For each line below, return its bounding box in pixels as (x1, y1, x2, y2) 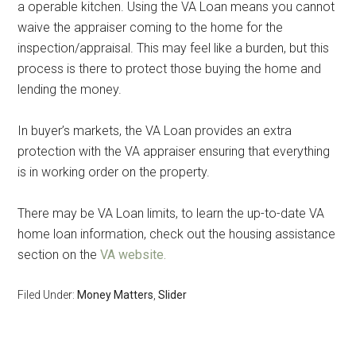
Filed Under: (17, 288, 78, 301)
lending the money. (17, 81, 122, 97)
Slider (158, 288, 188, 301)
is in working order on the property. (17, 164, 211, 180)
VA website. (100, 246, 167, 262)
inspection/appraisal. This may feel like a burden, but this (17, 40, 330, 56)
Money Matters (77, 288, 154, 301)
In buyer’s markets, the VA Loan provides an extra (17, 122, 292, 138)
